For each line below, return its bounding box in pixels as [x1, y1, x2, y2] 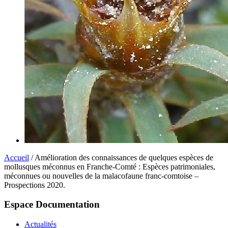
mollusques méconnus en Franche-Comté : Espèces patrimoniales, [4, 162, 215, 171]
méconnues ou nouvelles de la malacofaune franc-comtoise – [4, 171, 198, 180]
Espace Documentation [4, 199, 100, 210]
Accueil [4, 153, 29, 162]
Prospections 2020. [4, 180, 65, 189]
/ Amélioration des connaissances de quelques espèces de [29, 153, 213, 162]
